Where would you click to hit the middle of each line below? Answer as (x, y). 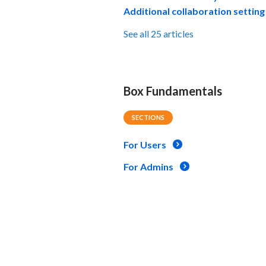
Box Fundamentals (173, 91)
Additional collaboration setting (194, 11)
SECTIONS (148, 117)
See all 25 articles (159, 33)
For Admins (148, 166)
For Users (145, 144)
